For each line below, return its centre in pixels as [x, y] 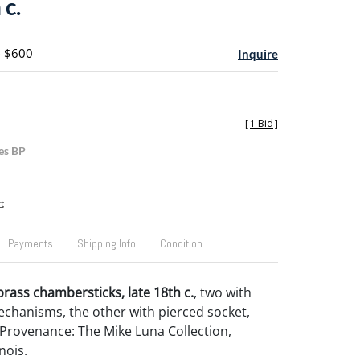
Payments [30, 243]
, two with [222, 292]
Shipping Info [106, 243]
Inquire [258, 54]
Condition [181, 243]
